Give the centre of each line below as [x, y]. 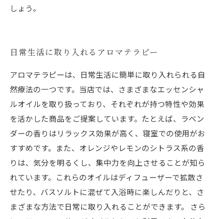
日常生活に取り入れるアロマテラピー [84, 52]
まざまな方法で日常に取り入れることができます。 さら [108, 206]
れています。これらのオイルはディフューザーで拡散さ [107, 177]
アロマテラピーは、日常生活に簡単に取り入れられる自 [108, 74]
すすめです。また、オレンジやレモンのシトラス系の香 [107, 148]
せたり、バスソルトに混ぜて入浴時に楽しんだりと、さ [107, 192]
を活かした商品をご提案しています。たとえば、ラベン [107, 118]
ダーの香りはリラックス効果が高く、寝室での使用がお [108, 133]
